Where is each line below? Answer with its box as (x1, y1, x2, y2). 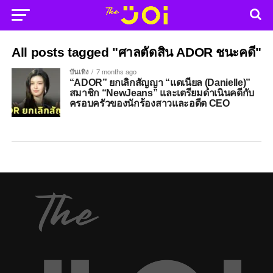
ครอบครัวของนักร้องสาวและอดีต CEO (69, 98, 230, 108)
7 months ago (96, 66, 136, 76)
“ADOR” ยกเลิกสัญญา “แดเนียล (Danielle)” (69, 77, 251, 88)
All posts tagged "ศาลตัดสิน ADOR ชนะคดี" (12, 45, 261, 59)
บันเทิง (69, 66, 88, 76)
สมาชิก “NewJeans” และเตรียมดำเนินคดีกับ (69, 88, 255, 98)
